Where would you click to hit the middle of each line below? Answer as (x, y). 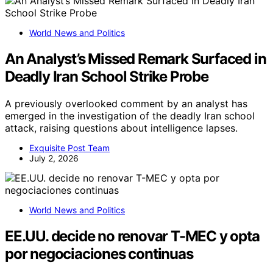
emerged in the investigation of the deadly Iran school (130, 116)
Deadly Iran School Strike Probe (107, 77)
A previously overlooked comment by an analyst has (126, 104)
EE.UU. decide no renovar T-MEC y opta (132, 236)
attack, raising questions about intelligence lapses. (121, 128)
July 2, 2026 (54, 158)
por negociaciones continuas (99, 254)
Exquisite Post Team (69, 148)
